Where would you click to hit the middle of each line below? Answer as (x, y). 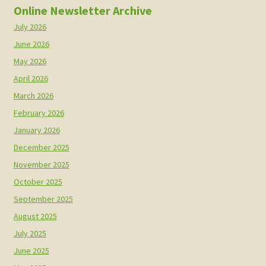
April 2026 (31, 79)
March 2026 (33, 96)
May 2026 (30, 61)
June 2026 (31, 44)
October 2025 (38, 182)
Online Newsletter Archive (83, 11)
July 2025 (30, 234)
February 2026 (39, 113)
